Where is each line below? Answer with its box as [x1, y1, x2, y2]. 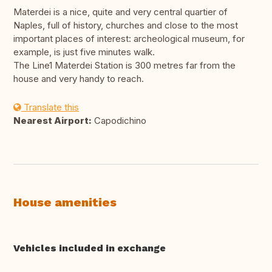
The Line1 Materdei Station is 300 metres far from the [13, 59, 236, 72]
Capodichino [92, 115, 146, 127]
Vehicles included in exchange [13, 242, 166, 254]
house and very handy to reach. [13, 73, 144, 85]
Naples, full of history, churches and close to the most [13, 19, 238, 32]
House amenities [13, 195, 117, 210]
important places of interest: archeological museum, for [13, 33, 245, 45]
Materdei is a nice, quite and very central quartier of [13, 6, 228, 18]
